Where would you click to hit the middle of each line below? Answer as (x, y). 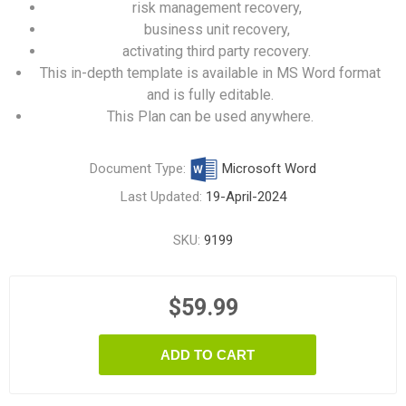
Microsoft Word (267, 168)
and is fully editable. (210, 95)
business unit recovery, (217, 29)
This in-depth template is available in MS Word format (210, 73)
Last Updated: (163, 197)
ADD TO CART (208, 355)
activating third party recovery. (217, 51)
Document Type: (140, 168)
